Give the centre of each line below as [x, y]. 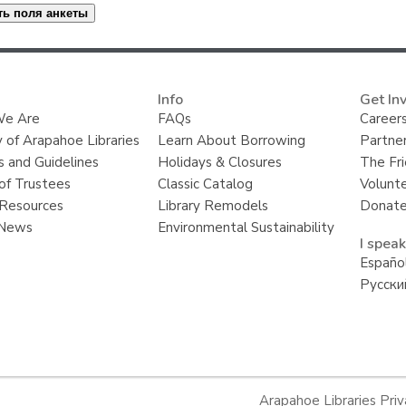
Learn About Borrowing [232, 140]
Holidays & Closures [220, 162]
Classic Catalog [206, 184]
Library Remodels [213, 205]
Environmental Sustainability [246, 227]
